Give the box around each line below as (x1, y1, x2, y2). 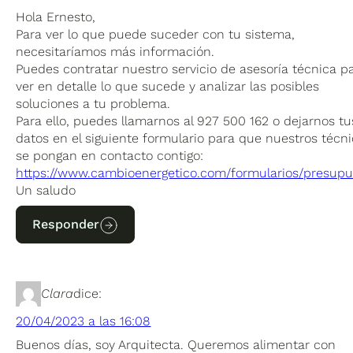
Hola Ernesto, (16, 9, 96, 24)
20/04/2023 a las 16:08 (16, 313, 151, 329)
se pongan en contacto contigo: (16, 147, 204, 163)
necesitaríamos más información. (16, 43, 215, 59)
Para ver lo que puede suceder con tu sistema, (16, 26, 295, 42)
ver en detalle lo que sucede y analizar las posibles (16, 78, 320, 94)
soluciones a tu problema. (16, 95, 171, 111)
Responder (32, 216, 100, 232)
